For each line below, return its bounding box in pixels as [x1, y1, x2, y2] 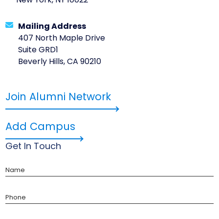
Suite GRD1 [18, 46, 59, 54]
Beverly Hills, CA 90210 [18, 58, 102, 66]
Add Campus [5, 122, 76, 132]
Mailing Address [18, 22, 87, 31]
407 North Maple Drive [18, 34, 106, 43]
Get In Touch [5, 142, 62, 152]
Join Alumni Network [5, 92, 111, 103]
